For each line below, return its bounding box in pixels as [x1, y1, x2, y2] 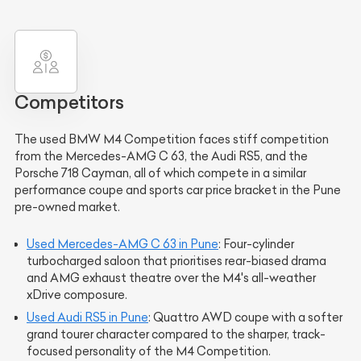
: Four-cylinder [218, 236, 294, 251]
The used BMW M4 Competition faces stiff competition [15, 131, 329, 147]
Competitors [15, 90, 124, 114]
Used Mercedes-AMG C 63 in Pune [27, 236, 218, 251]
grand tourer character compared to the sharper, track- [27, 326, 326, 342]
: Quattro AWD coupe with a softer [148, 309, 342, 325]
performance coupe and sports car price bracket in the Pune [15, 182, 341, 197]
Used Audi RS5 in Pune [27, 309, 148, 325]
